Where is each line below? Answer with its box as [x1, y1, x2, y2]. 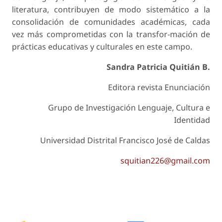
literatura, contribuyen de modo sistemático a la [12, 4, 210, 15]
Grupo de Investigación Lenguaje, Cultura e [48, 102, 210, 113]
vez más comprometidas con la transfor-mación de [12, 29, 210, 40]
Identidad [174, 114, 210, 126]
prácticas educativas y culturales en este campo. [12, 41, 192, 53]
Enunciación [165, 82, 210, 93]
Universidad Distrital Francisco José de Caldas [40, 135, 210, 146]
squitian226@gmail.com [120, 155, 210, 166]
